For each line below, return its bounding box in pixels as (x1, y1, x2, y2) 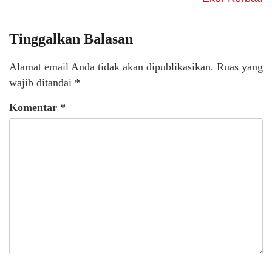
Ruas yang (217, 60, 263, 73)
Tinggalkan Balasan (9, 30, 133, 47)
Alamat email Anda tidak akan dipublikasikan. (9, 60, 214, 73)
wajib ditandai (9, 76, 75, 89)
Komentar (9, 101, 60, 114)
